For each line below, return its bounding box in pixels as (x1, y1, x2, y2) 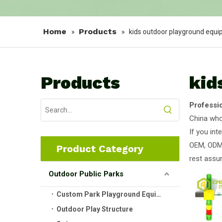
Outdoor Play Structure (56, 205, 133, 213)
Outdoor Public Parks (49, 169, 123, 178)
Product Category (56, 143, 143, 155)
